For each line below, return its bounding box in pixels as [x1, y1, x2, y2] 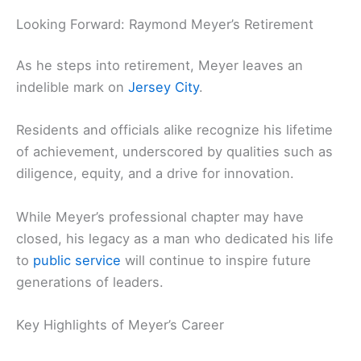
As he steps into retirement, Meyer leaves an [16, 57, 303, 74]
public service [33, 251, 121, 268]
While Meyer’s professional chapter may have [16, 208, 304, 225]
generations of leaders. [16, 273, 164, 290]
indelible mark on [16, 79, 128, 96]
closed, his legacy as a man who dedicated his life [16, 230, 334, 247]
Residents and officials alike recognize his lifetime [16, 122, 333, 139]
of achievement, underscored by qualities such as [16, 143, 333, 160]
